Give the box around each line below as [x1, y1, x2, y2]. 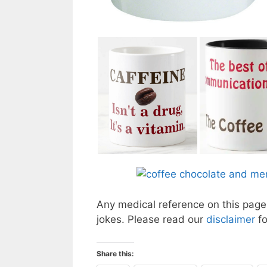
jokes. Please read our [97, 213, 206, 225]
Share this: [97, 249, 134, 259]
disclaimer [206, 213, 258, 225]
